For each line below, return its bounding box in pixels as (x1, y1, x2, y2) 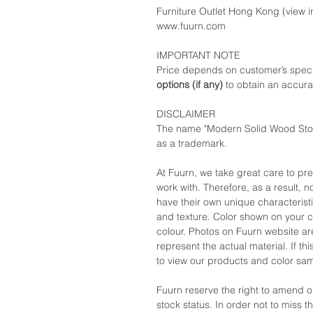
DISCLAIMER (156, 108, 215, 121)
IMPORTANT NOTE (156, 49, 240, 62)
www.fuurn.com (156, 20, 226, 33)
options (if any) (156, 78, 226, 92)
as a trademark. (156, 137, 227, 150)
